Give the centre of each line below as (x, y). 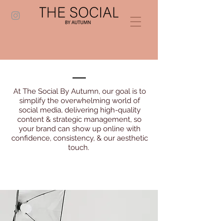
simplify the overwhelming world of (79, 101)
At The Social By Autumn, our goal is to (79, 91)
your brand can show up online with (79, 129)
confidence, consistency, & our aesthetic (79, 138)
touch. (79, 147)
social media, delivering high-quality (79, 110)
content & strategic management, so (79, 119)
